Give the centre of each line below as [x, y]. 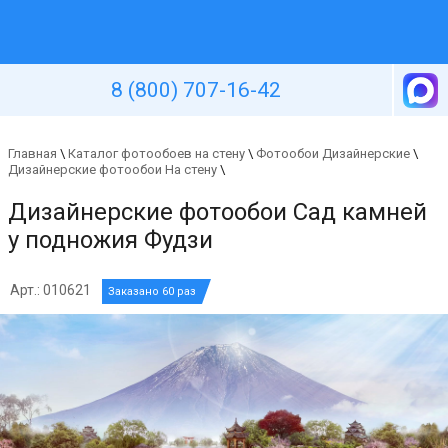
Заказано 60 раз [152, 291]
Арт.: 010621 [50, 290]
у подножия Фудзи [110, 240]
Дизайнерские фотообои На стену [112, 169]
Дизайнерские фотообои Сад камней [217, 212]
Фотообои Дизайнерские [333, 153]
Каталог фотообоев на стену [156, 153]
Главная [32, 153]
